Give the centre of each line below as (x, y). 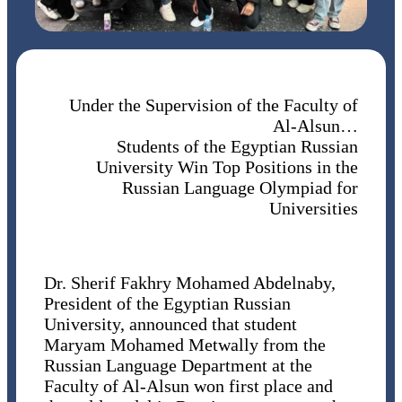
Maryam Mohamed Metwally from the (184, 345)
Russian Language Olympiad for (240, 188)
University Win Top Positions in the (227, 167)
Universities (314, 209)
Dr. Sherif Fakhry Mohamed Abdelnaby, (189, 283)
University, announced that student (170, 324)
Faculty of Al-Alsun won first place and (188, 386)
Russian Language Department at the (178, 366)
